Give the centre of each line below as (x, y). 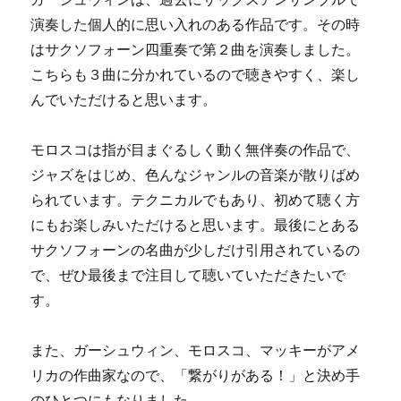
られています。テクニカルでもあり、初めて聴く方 (196, 200)
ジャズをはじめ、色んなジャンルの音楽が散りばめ (196, 175)
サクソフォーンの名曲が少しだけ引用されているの (196, 250)
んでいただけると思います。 (124, 99)
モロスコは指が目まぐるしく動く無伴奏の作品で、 (196, 149)
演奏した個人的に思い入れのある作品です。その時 (196, 24)
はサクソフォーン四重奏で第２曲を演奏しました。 (196, 49)
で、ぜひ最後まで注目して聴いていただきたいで (188, 275)
